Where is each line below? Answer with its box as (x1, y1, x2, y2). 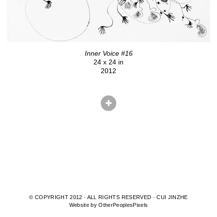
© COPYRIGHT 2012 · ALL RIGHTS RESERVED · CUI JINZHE (29, 194, 188, 201)
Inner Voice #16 (84, 49, 133, 57)
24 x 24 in (93, 58, 124, 66)
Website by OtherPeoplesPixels (69, 202, 148, 208)
